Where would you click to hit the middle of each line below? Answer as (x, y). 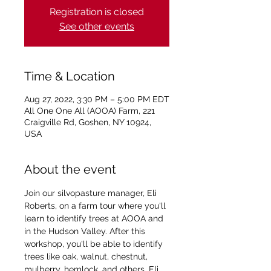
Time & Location (70, 76)
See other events (97, 26)
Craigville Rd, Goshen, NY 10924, (88, 122)
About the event (70, 169)
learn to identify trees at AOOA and (95, 218)
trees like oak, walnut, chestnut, (87, 256)
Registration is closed (97, 12)
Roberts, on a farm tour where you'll (96, 206)
